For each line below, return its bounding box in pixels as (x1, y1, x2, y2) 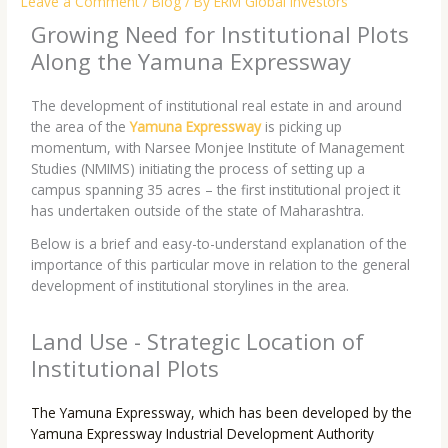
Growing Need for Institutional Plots (31, 19, 410, 50)
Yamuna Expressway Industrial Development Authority (31, 424, 375, 444)
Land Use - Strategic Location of (31, 326, 365, 357)
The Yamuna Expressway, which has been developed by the (31, 403, 413, 423)
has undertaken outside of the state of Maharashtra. (31, 201, 365, 221)
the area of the (31, 117, 127, 137)
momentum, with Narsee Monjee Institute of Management (31, 138, 405, 158)
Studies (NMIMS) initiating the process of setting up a (31, 159, 366, 179)
